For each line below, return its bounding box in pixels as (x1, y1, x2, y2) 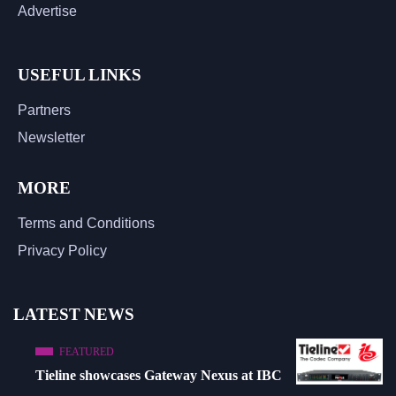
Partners (18, 102, 71, 118)
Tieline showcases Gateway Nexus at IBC (35, 367, 282, 383)
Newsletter (18, 129, 85, 145)
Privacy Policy (18, 242, 107, 258)
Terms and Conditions (18, 215, 155, 231)
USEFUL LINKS (18, 65, 141, 84)
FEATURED (59, 345, 114, 358)
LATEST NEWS (13, 304, 134, 324)
